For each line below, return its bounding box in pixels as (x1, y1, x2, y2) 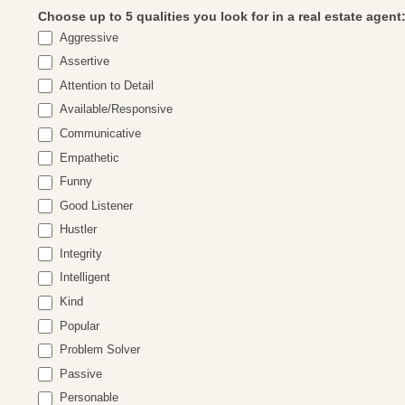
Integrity (56, 246, 103, 260)
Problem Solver (56, 343, 141, 357)
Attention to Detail (56, 78, 155, 92)
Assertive (56, 54, 110, 69)
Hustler (56, 222, 98, 237)
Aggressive (56, 30, 119, 44)
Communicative (56, 126, 142, 140)
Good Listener (56, 198, 134, 212)
